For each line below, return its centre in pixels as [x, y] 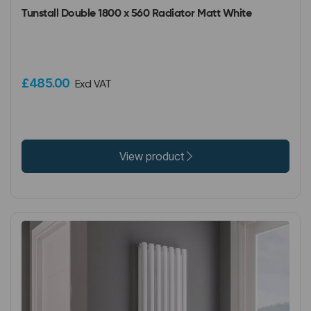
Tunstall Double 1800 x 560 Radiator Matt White [136, 14]
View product [153, 156]
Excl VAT [93, 83]
